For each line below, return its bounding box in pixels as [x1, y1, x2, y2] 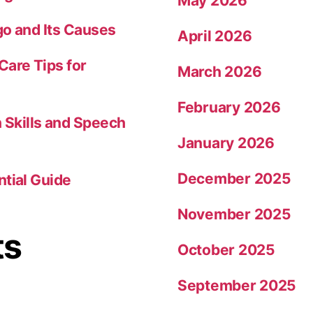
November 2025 [177, 205, 291, 223]
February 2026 [177, 98, 281, 116]
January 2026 [177, 133, 275, 152]
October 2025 [177, 240, 275, 259]
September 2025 [177, 276, 297, 294]
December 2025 [177, 169, 291, 187]
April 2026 [177, 27, 252, 45]
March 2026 [177, 62, 262, 80]
